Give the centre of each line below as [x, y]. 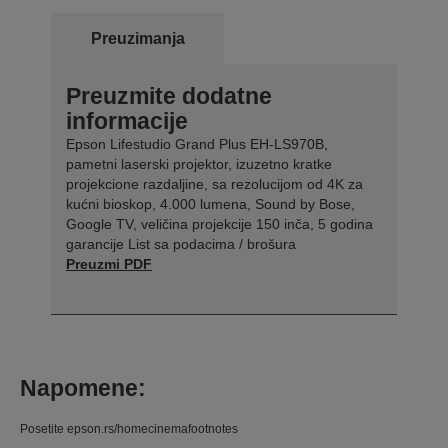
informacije [127, 120]
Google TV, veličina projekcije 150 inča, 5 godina [219, 223]
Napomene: [83, 387]
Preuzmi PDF [109, 263]
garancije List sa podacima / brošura [181, 243]
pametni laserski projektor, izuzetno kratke [199, 163]
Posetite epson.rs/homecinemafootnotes [129, 428]
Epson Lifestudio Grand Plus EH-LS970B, [197, 143]
